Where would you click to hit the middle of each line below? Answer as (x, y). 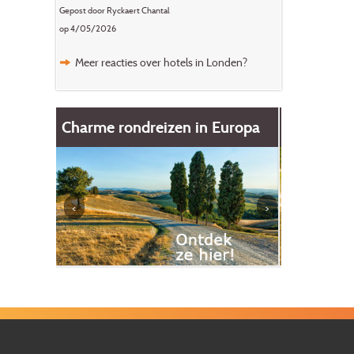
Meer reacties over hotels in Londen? (161, 62)
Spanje (313, 151)
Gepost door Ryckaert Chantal (114, 11)
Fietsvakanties (113, 127)
